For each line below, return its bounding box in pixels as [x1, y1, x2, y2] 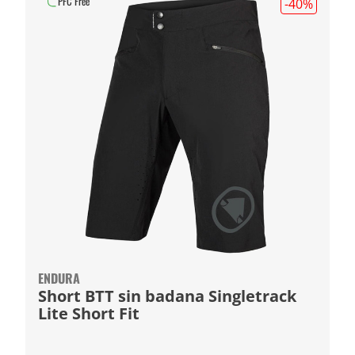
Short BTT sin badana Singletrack [38, 285, 208, 307]
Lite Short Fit [38, 303, 139, 324]
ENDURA [38, 269, 80, 288]
